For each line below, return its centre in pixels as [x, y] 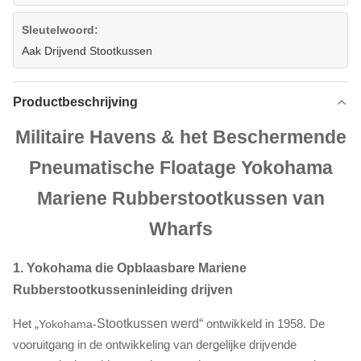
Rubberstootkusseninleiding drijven [123, 290]
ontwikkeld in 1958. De [266, 324]
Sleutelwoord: [60, 30]
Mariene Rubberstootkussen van [180, 199]
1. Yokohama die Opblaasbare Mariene [130, 268]
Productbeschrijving [75, 102]
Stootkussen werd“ [151, 324]
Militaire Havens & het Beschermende [180, 137]
